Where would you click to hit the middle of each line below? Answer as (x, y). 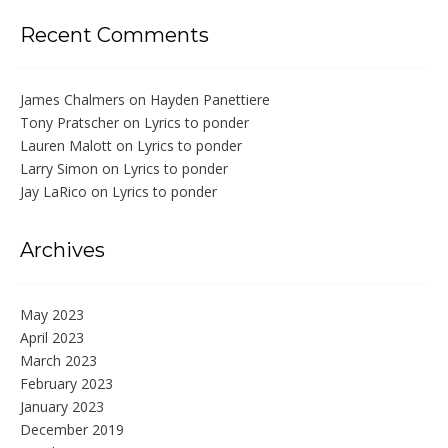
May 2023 (52, 315)
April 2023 (52, 338)
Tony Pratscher (69, 123)
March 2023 (58, 361)
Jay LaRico (53, 192)
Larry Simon (59, 169)
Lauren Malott (66, 146)
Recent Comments (114, 35)
